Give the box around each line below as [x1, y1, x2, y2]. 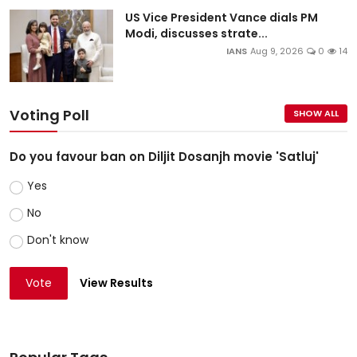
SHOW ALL [293, 107, 339, 120]
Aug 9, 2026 [250, 45, 304, 58]
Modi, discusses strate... [125, 25, 268, 42]
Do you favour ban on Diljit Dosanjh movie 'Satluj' [10, 148, 319, 166]
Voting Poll [10, 105, 89, 126]
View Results [80, 275, 154, 292]
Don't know [26, 232, 88, 249]
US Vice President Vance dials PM [125, 10, 318, 26]
